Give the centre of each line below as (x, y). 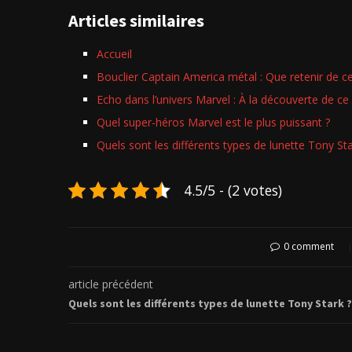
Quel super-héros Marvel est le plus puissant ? (213, 123)
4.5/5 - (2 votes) (233, 191)
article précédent (111, 284)
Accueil (114, 54)
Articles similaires (136, 21)
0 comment (309, 247)
